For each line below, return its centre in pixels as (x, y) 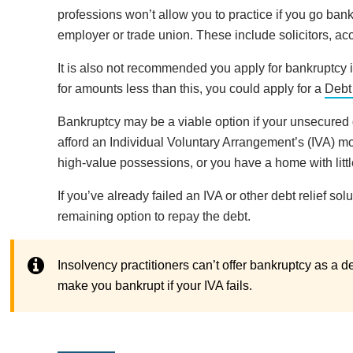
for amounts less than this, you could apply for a (191, 89)
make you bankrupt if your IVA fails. (154, 286)
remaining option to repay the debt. (154, 217)
